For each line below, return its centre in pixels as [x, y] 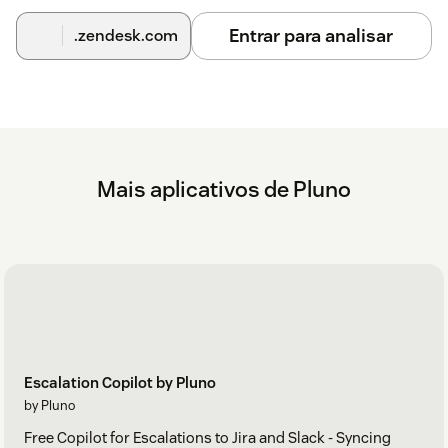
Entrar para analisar [311, 35]
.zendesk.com [125, 35]
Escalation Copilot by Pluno [120, 383]
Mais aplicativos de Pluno [224, 188]
